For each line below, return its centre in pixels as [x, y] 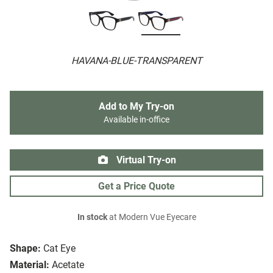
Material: [30, 265]
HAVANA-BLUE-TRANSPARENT [136, 61]
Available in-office [136, 120]
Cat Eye [59, 249]
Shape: [25, 249]
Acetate [68, 265]
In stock [92, 218]
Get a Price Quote [136, 186]
